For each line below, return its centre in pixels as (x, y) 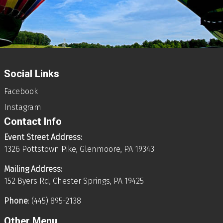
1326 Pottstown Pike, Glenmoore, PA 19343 (79, 149)
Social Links (32, 73)
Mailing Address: (33, 169)
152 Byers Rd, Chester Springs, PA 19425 (74, 181)
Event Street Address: (43, 137)
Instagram (23, 107)
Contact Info (33, 121)
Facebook (21, 91)
